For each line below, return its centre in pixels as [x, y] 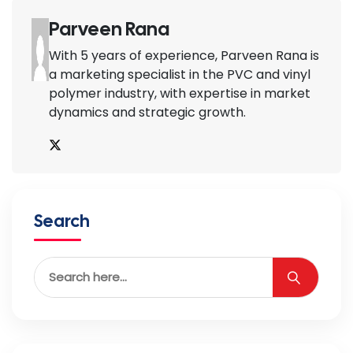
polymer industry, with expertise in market [179, 93]
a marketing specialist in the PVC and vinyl [179, 74]
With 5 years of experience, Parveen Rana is [184, 55]
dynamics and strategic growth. [147, 112]
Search [62, 221]
